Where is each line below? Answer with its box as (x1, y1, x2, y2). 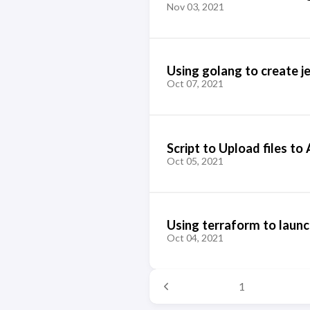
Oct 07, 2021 (166, 77, 224, 89)
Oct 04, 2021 (166, 232, 224, 244)
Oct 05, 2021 (166, 154, 224, 167)
